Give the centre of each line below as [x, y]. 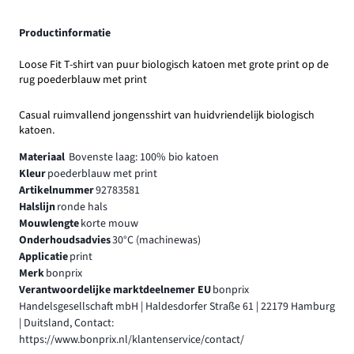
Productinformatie [65, 34]
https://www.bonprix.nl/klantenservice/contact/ [132, 339]
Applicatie [43, 256]
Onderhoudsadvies [65, 240]
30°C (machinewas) [156, 240]
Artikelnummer [56, 190]
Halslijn [37, 207]
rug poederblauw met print [83, 79]
